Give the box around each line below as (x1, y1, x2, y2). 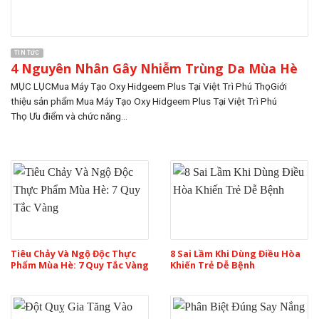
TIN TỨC (14, 48, 40, 56)
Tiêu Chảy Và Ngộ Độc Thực (11, 246, 136, 260)
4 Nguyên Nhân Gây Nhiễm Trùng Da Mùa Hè (11, 59, 298, 77)
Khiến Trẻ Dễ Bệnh (170, 258, 255, 271)
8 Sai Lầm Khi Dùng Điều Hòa (170, 246, 300, 260)
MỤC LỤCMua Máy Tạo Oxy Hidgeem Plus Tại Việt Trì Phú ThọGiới (11, 80, 287, 93)
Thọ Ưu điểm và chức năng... (11, 110, 127, 122)
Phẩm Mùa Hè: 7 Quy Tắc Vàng (11, 258, 149, 271)
